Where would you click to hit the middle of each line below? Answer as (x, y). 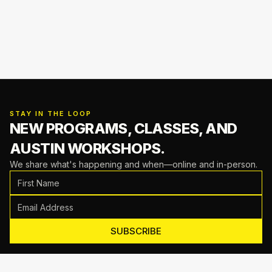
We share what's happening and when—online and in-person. (134, 164)
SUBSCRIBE (136, 231)
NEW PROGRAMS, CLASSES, (106, 128)
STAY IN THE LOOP (51, 114)
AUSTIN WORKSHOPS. (87, 148)
